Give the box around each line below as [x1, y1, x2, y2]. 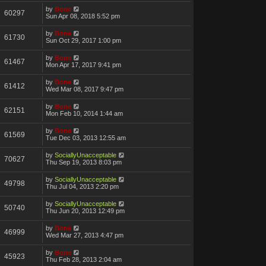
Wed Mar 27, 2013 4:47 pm [46, 231, 123, 239]
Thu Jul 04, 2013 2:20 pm [46, 182, 119, 190]
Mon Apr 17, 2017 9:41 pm [46, 61, 121, 68]
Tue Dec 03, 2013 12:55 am [46, 134, 126, 141]
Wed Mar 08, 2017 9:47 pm [46, 85, 123, 93]
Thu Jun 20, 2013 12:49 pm [46, 207, 125, 214]
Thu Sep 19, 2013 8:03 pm [46, 158, 122, 166]
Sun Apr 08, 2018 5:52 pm [46, 12, 120, 20]
